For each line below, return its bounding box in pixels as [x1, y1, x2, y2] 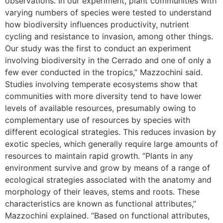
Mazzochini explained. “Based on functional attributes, [5, 210, 210, 221]
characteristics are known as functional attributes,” [5, 198, 196, 209]
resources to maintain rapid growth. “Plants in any [5, 150, 193, 161]
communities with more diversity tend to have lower [5, 91, 202, 101]
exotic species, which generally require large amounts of [5, 138, 218, 149]
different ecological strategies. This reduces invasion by [5, 126, 216, 137]
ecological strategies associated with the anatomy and [5, 174, 212, 185]
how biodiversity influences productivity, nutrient [5, 19, 189, 29]
